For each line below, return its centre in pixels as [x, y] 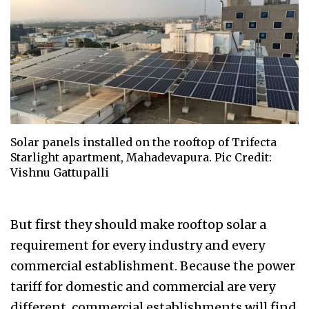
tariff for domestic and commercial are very [143, 287]
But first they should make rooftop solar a [138, 225]
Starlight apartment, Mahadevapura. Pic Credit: [141, 158]
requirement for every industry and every [138, 246]
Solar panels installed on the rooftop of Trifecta [143, 142]
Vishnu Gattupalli [60, 173]
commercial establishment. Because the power [153, 266]
